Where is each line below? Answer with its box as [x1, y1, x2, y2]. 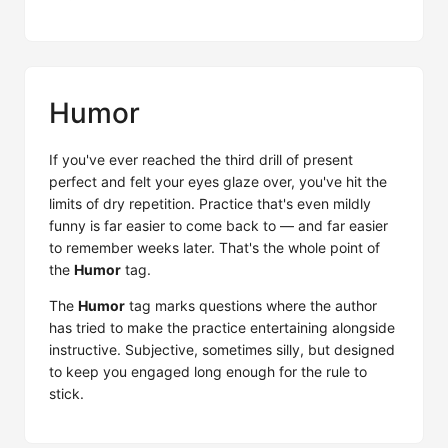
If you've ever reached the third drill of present [49, 151, 353, 168]
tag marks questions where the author [125, 297, 377, 314]
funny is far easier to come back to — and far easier [49, 217, 388, 234]
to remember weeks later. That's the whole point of [49, 239, 380, 256]
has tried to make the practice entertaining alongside [49, 319, 395, 336]
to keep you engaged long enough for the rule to [49, 363, 367, 380]
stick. [49, 385, 84, 402]
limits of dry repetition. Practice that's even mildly [49, 195, 371, 212]
